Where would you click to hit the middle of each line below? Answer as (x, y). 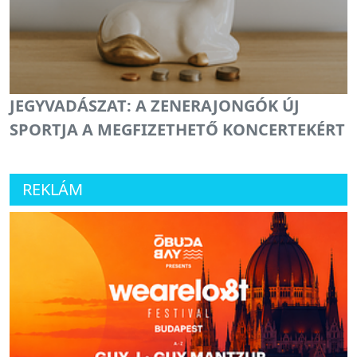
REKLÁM (53, 189)
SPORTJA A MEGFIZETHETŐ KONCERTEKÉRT (177, 129)
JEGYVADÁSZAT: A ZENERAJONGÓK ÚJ (155, 105)
